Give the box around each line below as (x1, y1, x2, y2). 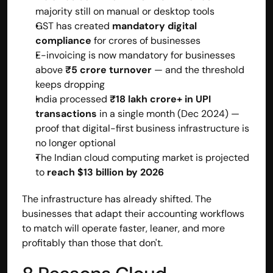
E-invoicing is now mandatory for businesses (35, 48, 235, 62)
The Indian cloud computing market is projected (35, 151, 249, 164)
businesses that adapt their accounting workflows (22, 207, 244, 220)
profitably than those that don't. (22, 236, 163, 249)
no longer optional (35, 136, 116, 149)
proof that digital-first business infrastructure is (35, 121, 249, 135)
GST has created (35, 19, 112, 32)
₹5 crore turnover (65, 63, 152, 76)
